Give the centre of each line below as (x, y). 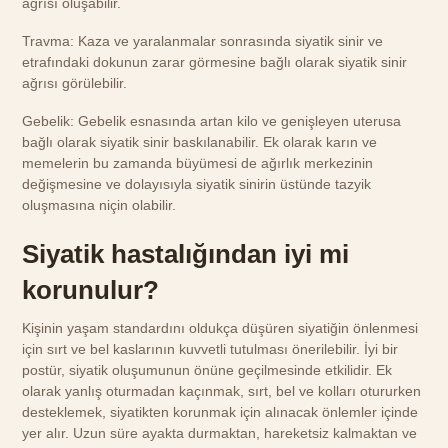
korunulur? (91, 290)
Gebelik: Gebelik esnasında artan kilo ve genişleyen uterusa (212, 121)
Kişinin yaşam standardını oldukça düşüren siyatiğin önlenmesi (220, 328)
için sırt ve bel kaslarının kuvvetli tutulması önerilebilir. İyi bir (210, 349)
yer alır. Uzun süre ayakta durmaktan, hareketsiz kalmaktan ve (220, 433)
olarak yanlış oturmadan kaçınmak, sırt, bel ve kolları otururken (222, 391)
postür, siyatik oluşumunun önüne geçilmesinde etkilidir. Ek (207, 370)
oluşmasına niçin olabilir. (99, 205)
